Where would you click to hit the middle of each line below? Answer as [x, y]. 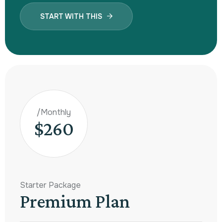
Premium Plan [75, 201]
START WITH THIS [71, 16]
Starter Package [50, 185]
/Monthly [54, 112]
